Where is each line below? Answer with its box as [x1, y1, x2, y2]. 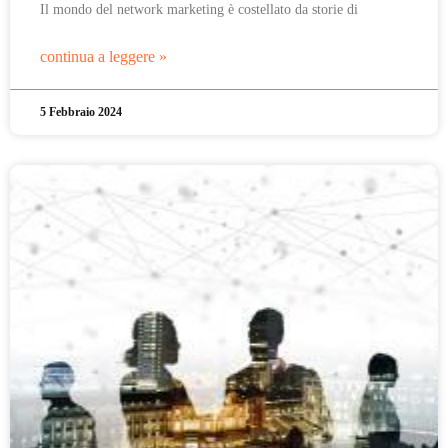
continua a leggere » [40, 48, 167, 65]
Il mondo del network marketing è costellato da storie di [40, 2, 358, 17]
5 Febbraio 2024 [40, 105, 122, 119]
